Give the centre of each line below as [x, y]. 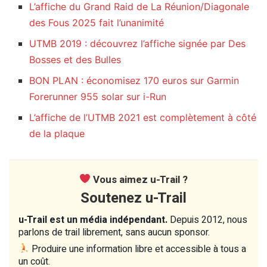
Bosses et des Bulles [75, 59]
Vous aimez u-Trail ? [139, 179]
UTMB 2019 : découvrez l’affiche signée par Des [138, 43]
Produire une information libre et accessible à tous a [138, 249]
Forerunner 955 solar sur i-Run [98, 96]
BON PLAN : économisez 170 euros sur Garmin [134, 80]
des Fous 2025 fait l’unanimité [97, 22]
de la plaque [57, 133]
